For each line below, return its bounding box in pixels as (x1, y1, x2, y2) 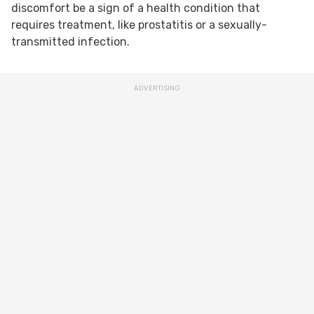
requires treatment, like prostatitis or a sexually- (11, 18, 267, 32)
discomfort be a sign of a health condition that (11, 1, 260, 15)
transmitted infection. (11, 35, 130, 48)
